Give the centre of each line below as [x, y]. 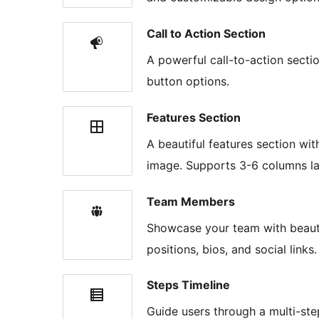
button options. [188, 81]
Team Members [191, 201]
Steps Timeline [188, 285]
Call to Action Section [206, 33]
